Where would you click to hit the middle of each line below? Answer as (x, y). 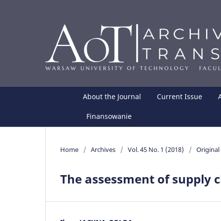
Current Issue (180, 96)
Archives (103, 149)
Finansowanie (109, 116)
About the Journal (112, 96)
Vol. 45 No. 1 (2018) (156, 149)
